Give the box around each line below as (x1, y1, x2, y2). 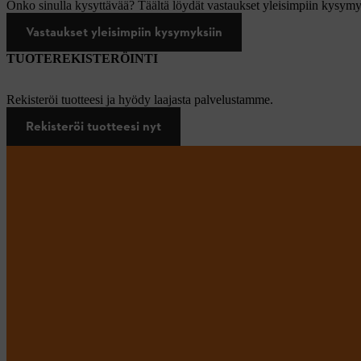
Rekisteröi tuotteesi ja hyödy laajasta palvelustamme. (6, 92, 273, 106)
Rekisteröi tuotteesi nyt (26, 118, 161, 134)
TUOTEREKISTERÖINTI (6, 51, 158, 65)
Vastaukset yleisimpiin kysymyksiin (26, 23, 222, 39)
